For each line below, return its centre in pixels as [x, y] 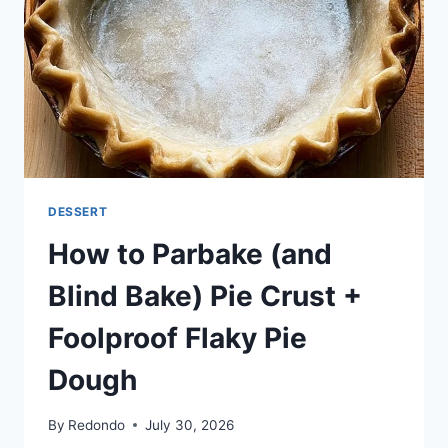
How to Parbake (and [190, 254]
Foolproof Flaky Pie [177, 338]
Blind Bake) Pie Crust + [205, 296]
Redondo [97, 424]
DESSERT [78, 212]
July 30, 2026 [190, 424]
